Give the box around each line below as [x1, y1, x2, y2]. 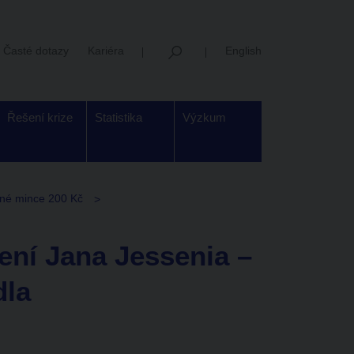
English [225, 43, 262, 57]
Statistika [95, 111, 142, 124]
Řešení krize [7, 111, 73, 124]
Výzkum [183, 111, 226, 124]
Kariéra [88, 43, 124, 57]
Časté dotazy [3, 43, 69, 57]
